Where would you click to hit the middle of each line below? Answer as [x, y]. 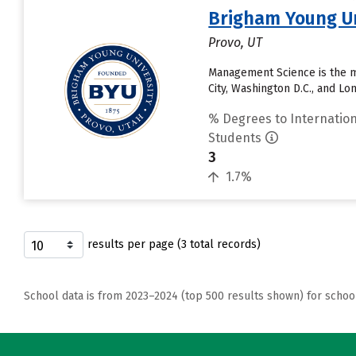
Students [235, 138]
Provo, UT [236, 43]
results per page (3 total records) [174, 244]
